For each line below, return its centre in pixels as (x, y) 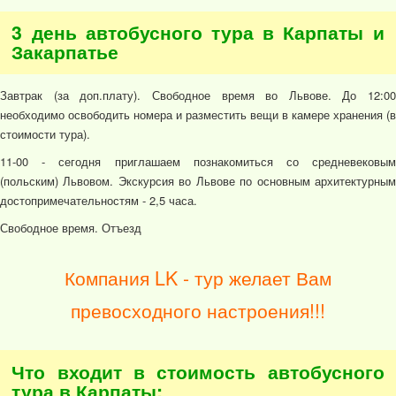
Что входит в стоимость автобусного (198, 371)
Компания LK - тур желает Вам (198, 277)
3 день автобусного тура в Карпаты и (198, 33)
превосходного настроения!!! (198, 310)
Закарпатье (65, 52)
